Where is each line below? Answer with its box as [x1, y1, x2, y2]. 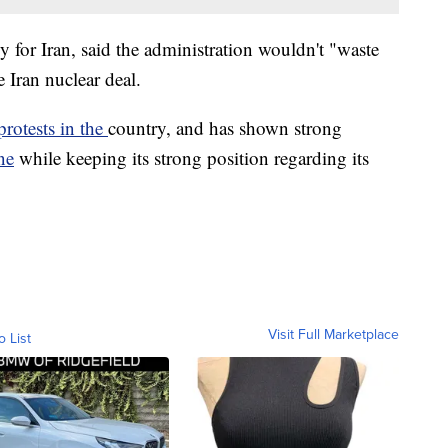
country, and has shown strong [108, 115, 342, 141]
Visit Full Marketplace [268, 324, 399, 346]
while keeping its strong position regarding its [14, 145, 369, 171]
